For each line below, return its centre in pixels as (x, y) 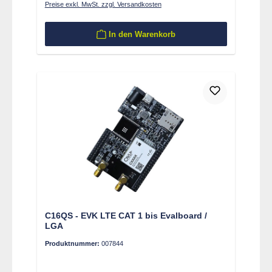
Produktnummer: (73, 244)
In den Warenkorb (142, 34)
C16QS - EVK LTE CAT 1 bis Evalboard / (126, 216)
